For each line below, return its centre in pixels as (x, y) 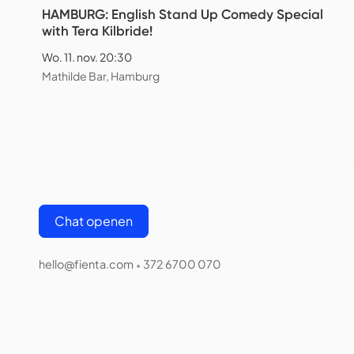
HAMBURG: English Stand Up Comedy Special (183, 14)
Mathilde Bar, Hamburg (101, 75)
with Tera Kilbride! (97, 30)
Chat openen (94, 220)
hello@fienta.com (86, 264)
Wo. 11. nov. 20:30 (87, 56)
